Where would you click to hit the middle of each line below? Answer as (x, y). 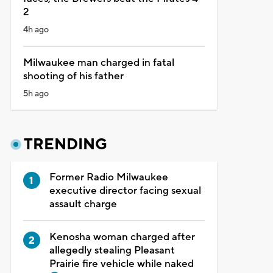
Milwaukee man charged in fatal (98, 62)
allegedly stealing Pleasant (112, 250)
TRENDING (65, 144)
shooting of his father (73, 76)
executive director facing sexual (125, 190)
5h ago (36, 94)
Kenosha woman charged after (122, 237)
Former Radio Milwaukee (108, 177)
